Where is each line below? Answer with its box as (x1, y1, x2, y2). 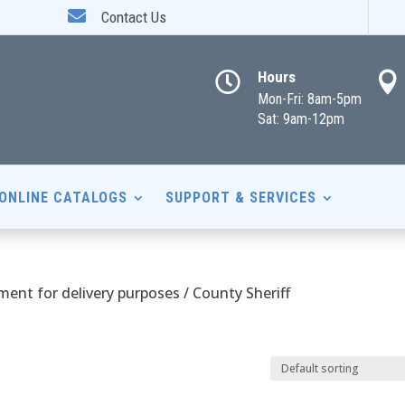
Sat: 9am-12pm (258, 110, 345, 128)
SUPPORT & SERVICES (165, 188, 316, 206)
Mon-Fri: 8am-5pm (258, 90, 363, 108)
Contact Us (101, 8, 167, 26)
